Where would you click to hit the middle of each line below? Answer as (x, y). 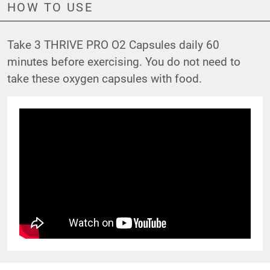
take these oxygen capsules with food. (105, 78)
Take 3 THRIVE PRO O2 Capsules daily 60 (113, 45)
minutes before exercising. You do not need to (124, 61)
